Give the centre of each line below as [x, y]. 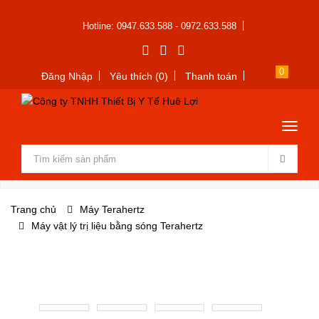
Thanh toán [211, 76]
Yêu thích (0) [138, 76]
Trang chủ [33, 209]
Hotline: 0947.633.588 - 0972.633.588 [159, 26]
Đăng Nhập [67, 76]
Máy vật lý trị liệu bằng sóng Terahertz [117, 226]
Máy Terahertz [112, 209]
